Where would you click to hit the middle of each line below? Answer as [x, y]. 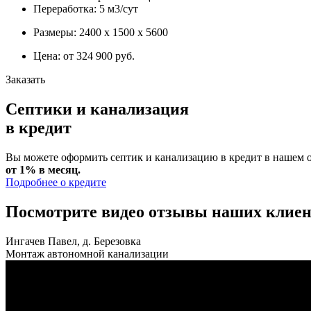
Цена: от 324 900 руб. [84, 56]
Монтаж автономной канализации [87, 253]
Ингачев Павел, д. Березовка [73, 241]
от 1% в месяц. [43, 170]
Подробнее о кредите [56, 183]
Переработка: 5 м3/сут [86, 9]
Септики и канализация [97, 109]
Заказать [25, 80]
